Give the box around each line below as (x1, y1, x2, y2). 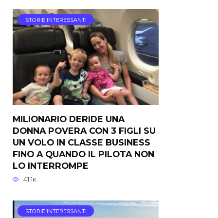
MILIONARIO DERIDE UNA (13, 113, 125, 124)
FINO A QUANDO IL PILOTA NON (13, 148, 154, 159)
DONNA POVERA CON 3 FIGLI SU (13, 125, 156, 136)
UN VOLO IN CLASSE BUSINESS (13, 137, 150, 147)
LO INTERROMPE (13, 160, 89, 171)
